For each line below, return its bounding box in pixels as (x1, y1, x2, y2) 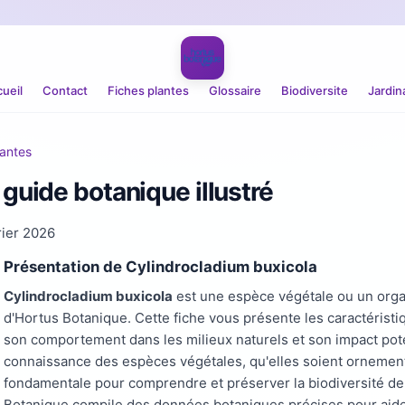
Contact (42, 83, 88, 98)
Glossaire (209, 83, 261, 98)
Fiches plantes (108, 83, 189, 98)
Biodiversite (281, 83, 348, 98)
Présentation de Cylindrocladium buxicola (4, 258, 317, 276)
